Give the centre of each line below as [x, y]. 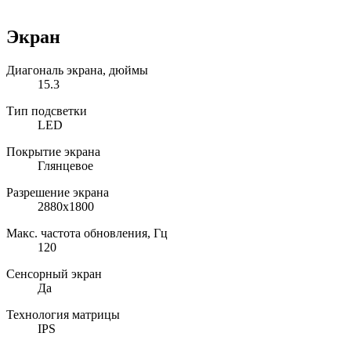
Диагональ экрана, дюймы [77, 70]
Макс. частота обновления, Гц [87, 233]
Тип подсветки [47, 110]
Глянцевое [65, 165]
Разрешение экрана [58, 192]
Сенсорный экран [54, 273]
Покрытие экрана [53, 151]
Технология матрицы [63, 314]
